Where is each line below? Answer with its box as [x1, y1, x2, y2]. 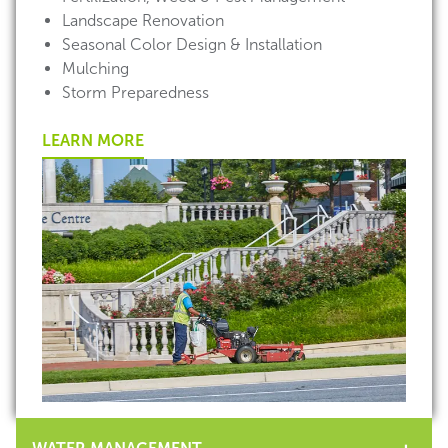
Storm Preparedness [62, 83, 209, 102]
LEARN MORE [42, 131, 144, 150]
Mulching [62, 59, 129, 78]
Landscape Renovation [62, 11, 224, 30]
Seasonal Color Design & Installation [62, 35, 322, 54]
